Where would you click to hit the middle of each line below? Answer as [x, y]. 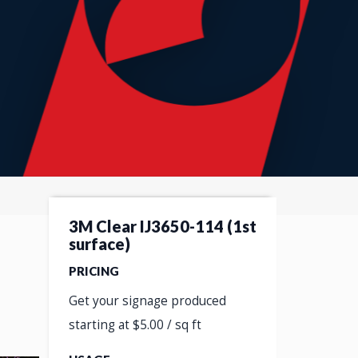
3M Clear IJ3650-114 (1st [163, 226]
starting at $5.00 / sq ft [135, 325]
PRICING [94, 271]
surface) [99, 244]
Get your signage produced [147, 301]
